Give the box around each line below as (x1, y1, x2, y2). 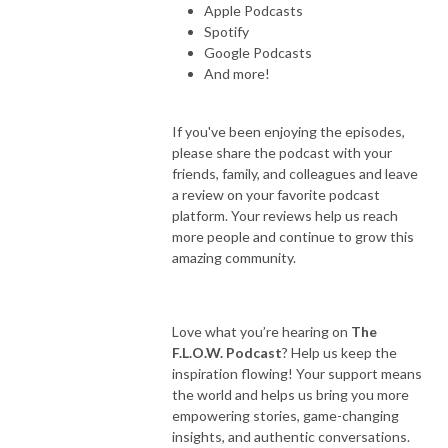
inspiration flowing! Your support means (172, 364, 422, 382)
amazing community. (172, 248, 296, 266)
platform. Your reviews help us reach (172, 206, 398, 224)
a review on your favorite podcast (172, 185, 380, 203)
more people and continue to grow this (172, 227, 414, 245)
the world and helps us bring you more (172, 385, 409, 403)
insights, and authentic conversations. (172, 427, 410, 445)
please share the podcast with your (172, 143, 392, 161)
